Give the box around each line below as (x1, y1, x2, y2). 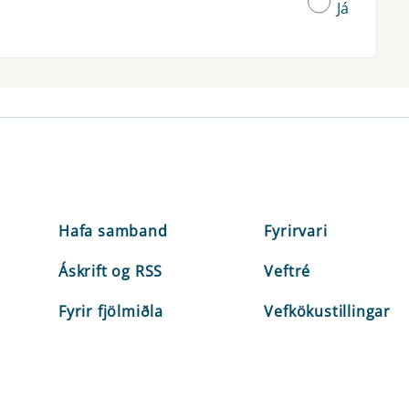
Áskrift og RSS (58, 260, 163, 281)
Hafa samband (58, 220, 168, 241)
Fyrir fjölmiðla (58, 300, 163, 321)
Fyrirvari (264, 220, 328, 241)
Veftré (264, 260, 311, 281)
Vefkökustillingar (264, 300, 391, 321)
